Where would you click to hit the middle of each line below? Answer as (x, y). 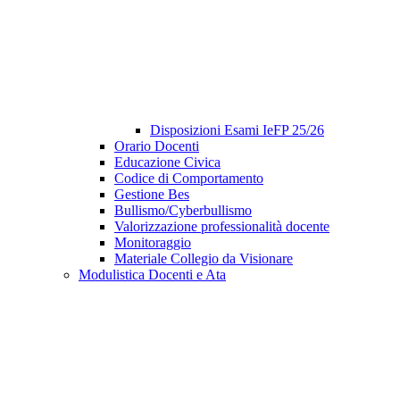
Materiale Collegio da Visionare (204, 259)
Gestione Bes (152, 195)
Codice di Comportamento (189, 179)
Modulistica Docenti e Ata (152, 275)
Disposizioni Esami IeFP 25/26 (237, 130)
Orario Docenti (157, 146)
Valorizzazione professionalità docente (222, 227)
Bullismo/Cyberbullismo (183, 211)
